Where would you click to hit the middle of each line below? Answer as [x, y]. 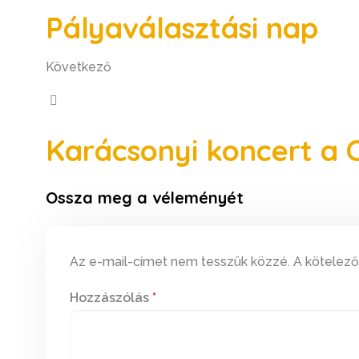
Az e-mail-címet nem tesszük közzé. [180, 262]
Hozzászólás [111, 298]
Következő [79, 67]
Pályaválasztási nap [182, 28]
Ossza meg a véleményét [145, 198]
